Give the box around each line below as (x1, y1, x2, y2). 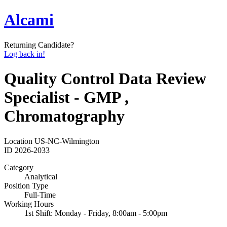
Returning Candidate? (4, 40, 74, 49)
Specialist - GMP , (4, 88, 129, 107)
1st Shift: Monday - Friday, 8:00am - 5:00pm (24, 208, 167, 217)
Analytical (24, 172, 57, 181)
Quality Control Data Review (4, 69, 206, 88)
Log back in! (4, 49, 45, 58)
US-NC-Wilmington (34, 136, 99, 145)
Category (4, 163, 33, 172)
